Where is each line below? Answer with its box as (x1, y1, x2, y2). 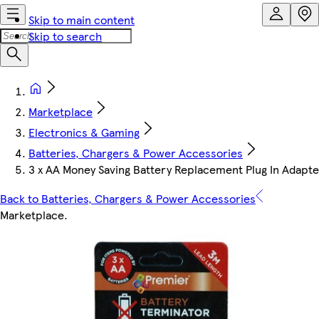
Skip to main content (28, 11, 135, 28)
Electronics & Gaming (28, 124, 140, 140)
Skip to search (28, 28, 102, 44)
